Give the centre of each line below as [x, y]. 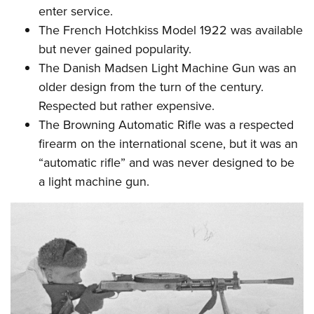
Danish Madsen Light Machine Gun [159, 68]
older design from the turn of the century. [151, 87]
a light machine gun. [94, 181]
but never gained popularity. [115, 49]
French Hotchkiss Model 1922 [145, 30]
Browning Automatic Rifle [132, 124]
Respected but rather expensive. [127, 105]
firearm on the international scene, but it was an [168, 143]
